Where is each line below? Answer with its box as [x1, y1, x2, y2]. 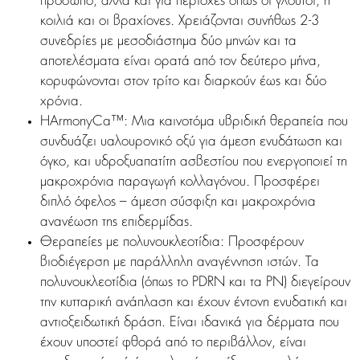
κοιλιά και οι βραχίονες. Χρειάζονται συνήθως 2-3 [40, 14, 320, 29]
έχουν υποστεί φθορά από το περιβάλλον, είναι [40, 336, 306, 350]
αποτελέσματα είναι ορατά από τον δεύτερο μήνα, [40, 55, 321, 69]
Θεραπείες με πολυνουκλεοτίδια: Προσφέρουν [40, 235, 304, 250]
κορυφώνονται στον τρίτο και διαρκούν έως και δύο [40, 75, 326, 89]
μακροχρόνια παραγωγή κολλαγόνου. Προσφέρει [40, 175, 320, 190]
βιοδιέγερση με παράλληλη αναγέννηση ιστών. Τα [40, 256, 319, 270]
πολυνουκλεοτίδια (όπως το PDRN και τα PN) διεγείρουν [40, 276, 350, 290]
